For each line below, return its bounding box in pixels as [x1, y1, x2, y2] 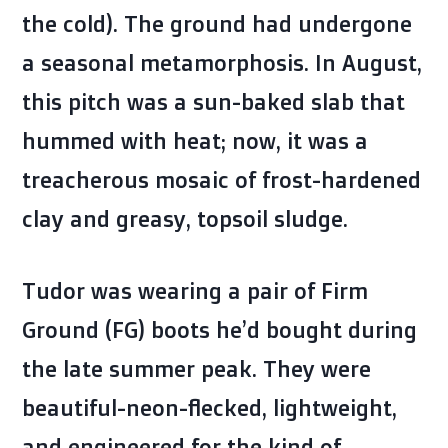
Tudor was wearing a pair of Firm [22, 277, 368, 305]
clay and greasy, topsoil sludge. [22, 205, 348, 233]
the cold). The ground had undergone [22, 10, 412, 38]
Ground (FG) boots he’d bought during [22, 316, 417, 344]
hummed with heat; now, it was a [22, 127, 368, 155]
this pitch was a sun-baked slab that [22, 88, 405, 116]
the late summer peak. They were [22, 355, 371, 383]
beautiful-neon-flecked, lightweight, [22, 394, 397, 422]
